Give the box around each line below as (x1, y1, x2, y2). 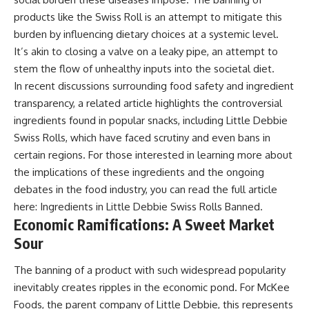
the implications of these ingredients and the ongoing (14, 165, 264, 179)
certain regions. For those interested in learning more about (14, 148, 292, 161)
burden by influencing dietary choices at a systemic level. (14, 27, 279, 41)
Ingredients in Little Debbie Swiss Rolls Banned (40, 199, 260, 213)
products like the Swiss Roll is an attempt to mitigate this (14, 10, 282, 23)
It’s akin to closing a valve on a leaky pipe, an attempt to (14, 44, 278, 58)
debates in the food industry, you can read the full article (14, 182, 277, 196)
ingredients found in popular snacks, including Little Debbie (14, 113, 288, 127)
